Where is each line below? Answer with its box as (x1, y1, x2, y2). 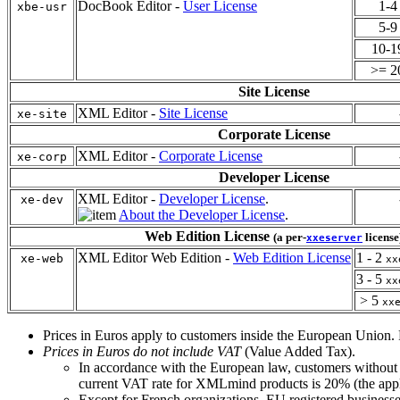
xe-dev (21, 192, 63, 206)
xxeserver (306, 231, 362, 244)
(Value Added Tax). (241, 343, 355, 359)
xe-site (17, 106, 67, 121)
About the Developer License (119, 206, 285, 222)
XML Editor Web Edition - (78, 249, 233, 265)
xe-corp (17, 149, 67, 163)
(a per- (273, 229, 306, 244)
